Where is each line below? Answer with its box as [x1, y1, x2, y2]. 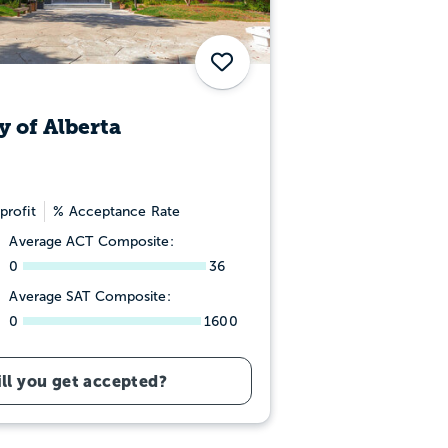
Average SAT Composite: [9, 288, 171, 304]
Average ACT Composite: [9, 233, 174, 249]
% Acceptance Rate [53, 203, 181, 219]
